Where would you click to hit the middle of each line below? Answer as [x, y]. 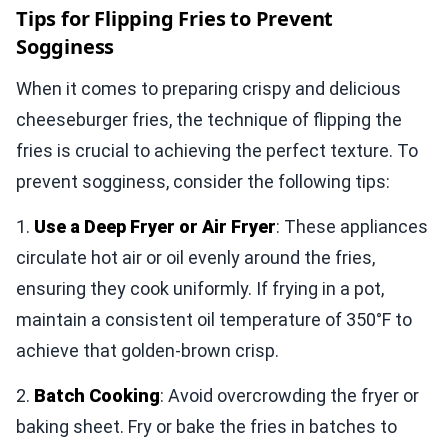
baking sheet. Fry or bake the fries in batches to [206, 426]
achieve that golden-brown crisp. [147, 350]
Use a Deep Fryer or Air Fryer [155, 226]
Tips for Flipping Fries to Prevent [175, 18]
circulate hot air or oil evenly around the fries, [195, 257]
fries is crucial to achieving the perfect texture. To [217, 150]
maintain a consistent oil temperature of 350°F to [214, 319]
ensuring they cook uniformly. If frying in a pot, [200, 288]
